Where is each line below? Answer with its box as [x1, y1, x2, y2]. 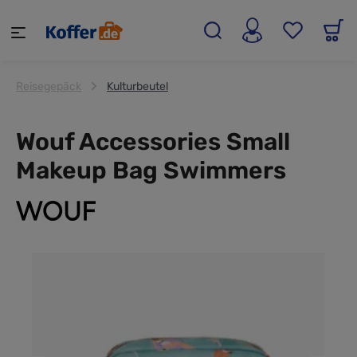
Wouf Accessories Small [16, 127, 290, 156]
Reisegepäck [16, 79, 81, 93]
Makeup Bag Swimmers [16, 155, 286, 185]
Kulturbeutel [107, 79, 168, 93]
